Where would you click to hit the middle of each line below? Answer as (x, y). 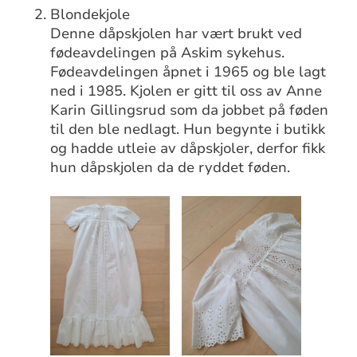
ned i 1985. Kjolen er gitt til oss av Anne (186, 90)
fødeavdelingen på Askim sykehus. (168, 52)
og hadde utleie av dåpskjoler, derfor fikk (188, 148)
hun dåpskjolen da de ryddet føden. (171, 167)
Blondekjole (90, 14)
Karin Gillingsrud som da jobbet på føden (190, 110)
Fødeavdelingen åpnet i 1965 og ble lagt (188, 71)
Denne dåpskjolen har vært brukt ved (177, 33)
